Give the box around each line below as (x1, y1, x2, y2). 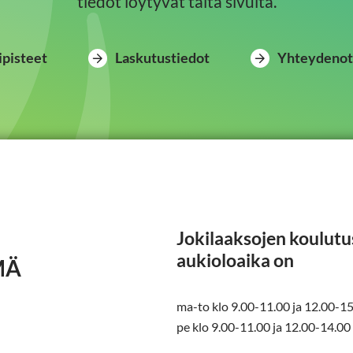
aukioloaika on (176, 249, 294, 272)
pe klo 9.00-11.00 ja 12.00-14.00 (176, 319, 351, 335)
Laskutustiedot (115, 49, 210, 67)
